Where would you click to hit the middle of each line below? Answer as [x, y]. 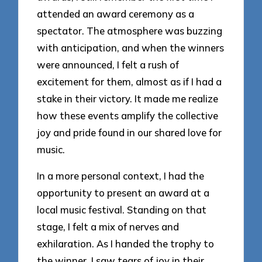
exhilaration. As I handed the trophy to [126, 243]
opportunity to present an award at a [123, 192]
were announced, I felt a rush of [108, 64]
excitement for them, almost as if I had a [130, 81]
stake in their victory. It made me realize [128, 98]
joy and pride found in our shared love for [130, 132]
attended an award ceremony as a [116, 13]
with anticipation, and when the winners [131, 47]
